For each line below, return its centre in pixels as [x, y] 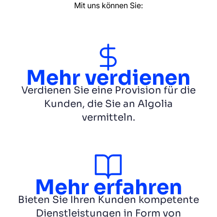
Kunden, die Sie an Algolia [108, 104]
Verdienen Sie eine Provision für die [108, 90]
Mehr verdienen [108, 77]
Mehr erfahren [108, 187]
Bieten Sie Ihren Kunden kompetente [108, 200]
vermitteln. [108, 117]
